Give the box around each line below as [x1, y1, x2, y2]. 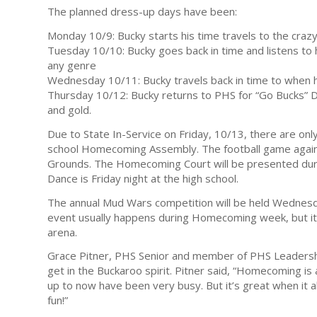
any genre [47, 58, 96, 72]
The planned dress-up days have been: [47, 4, 237, 19]
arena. [47, 224, 77, 239]
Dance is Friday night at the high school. [47, 171, 238, 185]
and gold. [47, 103, 91, 117]
